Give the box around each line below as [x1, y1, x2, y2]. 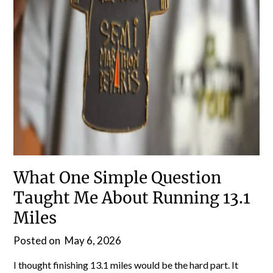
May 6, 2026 [65, 233, 122, 247]
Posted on [13, 233, 63, 247]
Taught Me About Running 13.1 [13, 187, 250, 208]
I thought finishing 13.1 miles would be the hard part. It [13, 258, 239, 271]
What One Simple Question [13, 167, 222, 188]
